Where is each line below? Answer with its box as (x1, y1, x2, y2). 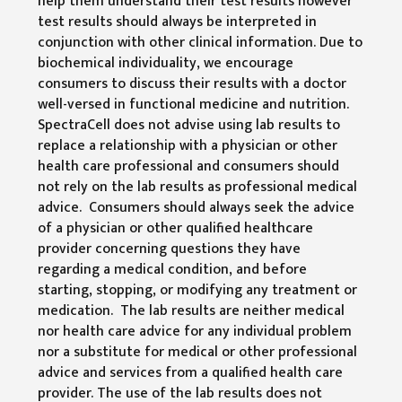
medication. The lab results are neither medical (38, 298, 345, 322)
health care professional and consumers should (38, 153, 340, 178)
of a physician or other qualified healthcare (38, 215, 314, 240)
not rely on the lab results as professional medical (38, 174, 358, 198)
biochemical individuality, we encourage (38, 50, 294, 74)
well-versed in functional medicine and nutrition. (38, 92, 350, 116)
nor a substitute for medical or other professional (38, 339, 358, 363)
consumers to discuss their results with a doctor (38, 71, 347, 95)
